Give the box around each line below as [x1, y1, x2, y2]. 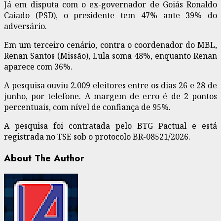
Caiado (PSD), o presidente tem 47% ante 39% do [4, 9, 217, 21]
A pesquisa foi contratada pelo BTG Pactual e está [4, 120, 217, 131]
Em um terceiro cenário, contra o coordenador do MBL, [4, 39, 217, 50]
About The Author [4, 151, 84, 165]
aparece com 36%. [4, 61, 73, 72]
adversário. [4, 20, 47, 32]
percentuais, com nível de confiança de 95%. [4, 101, 171, 112]
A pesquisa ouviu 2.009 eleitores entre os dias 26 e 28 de [4, 79, 217, 91]
